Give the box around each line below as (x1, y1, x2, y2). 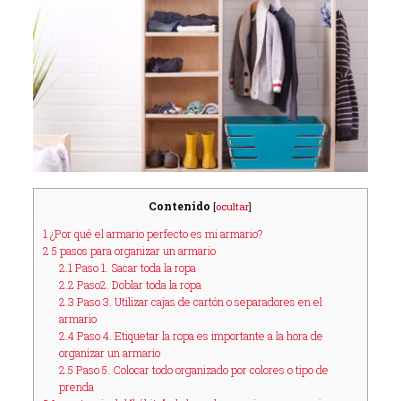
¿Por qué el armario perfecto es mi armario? (47, 226, 262, 242)
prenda (59, 380, 95, 395)
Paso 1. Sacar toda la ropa (73, 260, 197, 276)
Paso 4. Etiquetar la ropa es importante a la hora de (74, 328, 324, 344)
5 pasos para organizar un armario (48, 243, 216, 259)
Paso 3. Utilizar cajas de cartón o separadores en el (74, 294, 323, 310)
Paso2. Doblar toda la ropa (74, 277, 202, 293)
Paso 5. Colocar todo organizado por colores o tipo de (73, 363, 329, 378)
